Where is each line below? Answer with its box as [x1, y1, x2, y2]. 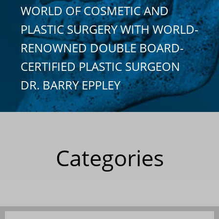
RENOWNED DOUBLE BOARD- [21, 39, 184, 56]
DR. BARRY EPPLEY [21, 76, 120, 93]
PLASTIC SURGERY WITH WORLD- [21, 21, 198, 37]
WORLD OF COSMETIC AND [21, 2, 169, 19]
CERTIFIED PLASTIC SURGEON [21, 58, 180, 74]
